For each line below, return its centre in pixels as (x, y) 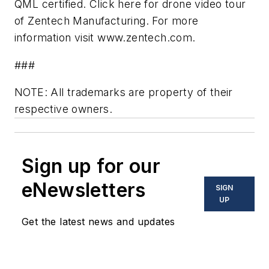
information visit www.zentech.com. (105, 38)
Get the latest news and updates (98, 222)
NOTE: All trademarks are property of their (124, 92)
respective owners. (64, 109)
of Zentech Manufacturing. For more (107, 21)
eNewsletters (84, 190)
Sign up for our (91, 166)
